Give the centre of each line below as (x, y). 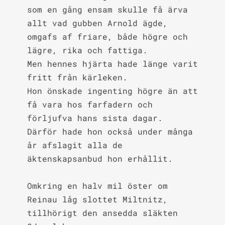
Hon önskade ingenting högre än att (112, 91)
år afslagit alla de (75, 145)
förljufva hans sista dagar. (95, 118)
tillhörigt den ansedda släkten (102, 213)
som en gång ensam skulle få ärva (107, 9)
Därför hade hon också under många (110, 131)
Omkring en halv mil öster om (97, 186)
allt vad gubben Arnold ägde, (97, 23)
